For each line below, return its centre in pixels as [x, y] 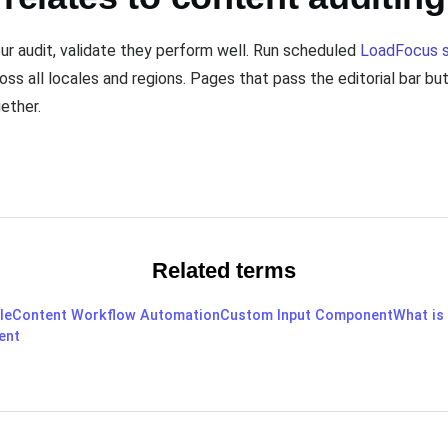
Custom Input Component [306, 316]
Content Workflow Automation [116, 316]
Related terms [224, 271]
